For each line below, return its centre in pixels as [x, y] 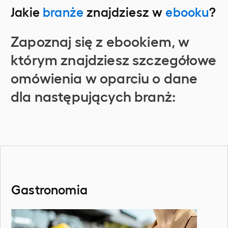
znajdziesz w [125, 11]
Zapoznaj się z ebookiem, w [100, 40]
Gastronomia [49, 189]
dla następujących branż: [93, 95]
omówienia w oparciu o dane [104, 77]
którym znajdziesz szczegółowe [113, 59]
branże [63, 11]
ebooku [187, 11]
